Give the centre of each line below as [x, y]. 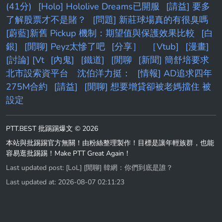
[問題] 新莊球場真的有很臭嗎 [150, 20]
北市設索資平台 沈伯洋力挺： [68, 73]
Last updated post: [36, 167]
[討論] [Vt [25, 60]
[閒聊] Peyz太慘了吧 [65, 46]
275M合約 [27, 86]
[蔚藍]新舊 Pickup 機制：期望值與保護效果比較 [100, 33]
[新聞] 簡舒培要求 [174, 60]
